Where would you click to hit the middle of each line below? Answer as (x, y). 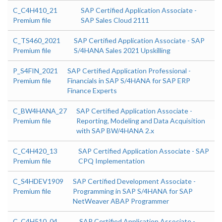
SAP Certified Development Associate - (134, 181)
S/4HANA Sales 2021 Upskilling (122, 50)
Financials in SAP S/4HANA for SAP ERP (129, 81)
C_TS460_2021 (37, 40)
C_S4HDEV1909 (38, 181)
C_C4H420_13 (35, 151)
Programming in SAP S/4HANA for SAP (133, 191)
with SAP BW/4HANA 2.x (115, 131)
